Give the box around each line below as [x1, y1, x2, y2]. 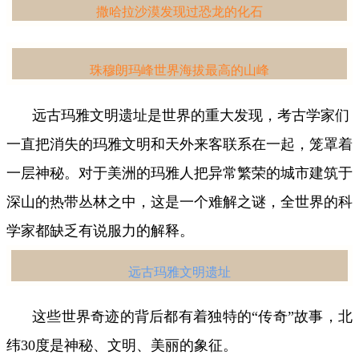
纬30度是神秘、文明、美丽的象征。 [6, 337, 237, 354]
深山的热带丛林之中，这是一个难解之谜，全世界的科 [6, 194, 353, 211]
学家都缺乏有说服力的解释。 [6, 223, 194, 240]
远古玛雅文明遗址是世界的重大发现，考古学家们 [32, 107, 349, 124]
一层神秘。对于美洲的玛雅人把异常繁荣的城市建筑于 [6, 165, 353, 182]
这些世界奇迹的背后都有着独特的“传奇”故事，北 [32, 309, 353, 325]
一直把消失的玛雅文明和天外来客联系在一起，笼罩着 [6, 136, 353, 153]
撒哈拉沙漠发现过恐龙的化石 [96, 5, 263, 19]
